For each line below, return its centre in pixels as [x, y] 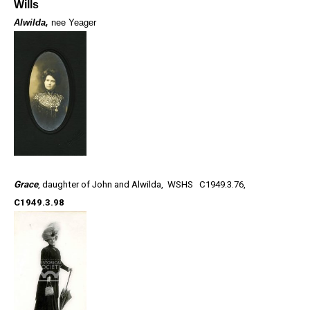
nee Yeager [74, 23]
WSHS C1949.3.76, [207, 185]
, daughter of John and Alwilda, [102, 185]
